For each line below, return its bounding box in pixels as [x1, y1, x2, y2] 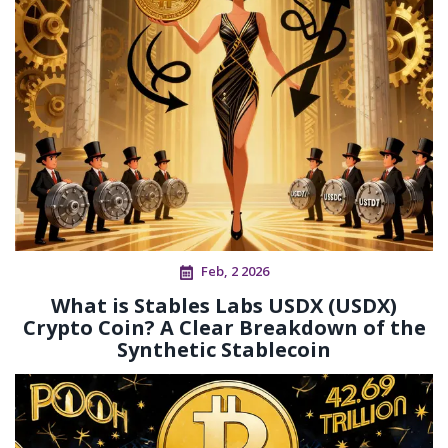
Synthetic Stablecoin [117, 336, 331, 364]
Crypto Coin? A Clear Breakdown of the [22, 314, 426, 342]
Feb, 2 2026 [200, 262, 269, 281]
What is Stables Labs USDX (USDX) [51, 292, 397, 320]
